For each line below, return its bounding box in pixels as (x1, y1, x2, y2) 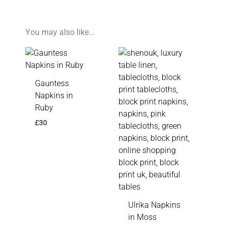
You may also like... (25, 28, 95, 37)
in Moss (128, 213, 157, 222)
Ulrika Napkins (128, 201, 180, 210)
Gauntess (34, 79, 69, 89)
